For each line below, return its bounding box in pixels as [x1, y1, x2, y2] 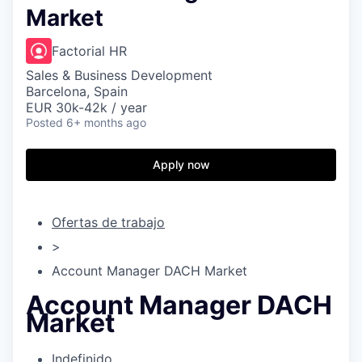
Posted [26, 116, 63, 129]
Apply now [152, 158, 210, 171]
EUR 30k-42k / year [26, 99, 147, 116]
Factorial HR [52, 43, 127, 59]
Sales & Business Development [26, 67, 213, 83]
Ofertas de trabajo [52, 214, 165, 230]
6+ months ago [66, 116, 146, 129]
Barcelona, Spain [26, 83, 128, 99]
